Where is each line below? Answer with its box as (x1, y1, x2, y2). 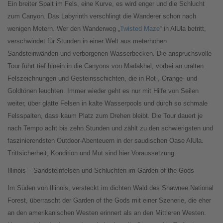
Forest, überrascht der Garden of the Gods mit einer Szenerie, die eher (7, 197, 211, 205)
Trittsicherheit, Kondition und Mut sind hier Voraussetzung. (7, 149, 176, 157)
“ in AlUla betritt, (160, 25, 206, 33)
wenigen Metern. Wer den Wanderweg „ (7, 25, 120, 33)
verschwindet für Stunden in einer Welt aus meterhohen (7, 37, 167, 45)
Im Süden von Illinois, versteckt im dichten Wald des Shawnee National (7, 184, 214, 192)
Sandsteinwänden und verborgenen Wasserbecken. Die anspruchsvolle (7, 50, 212, 58)
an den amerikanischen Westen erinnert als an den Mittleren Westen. (7, 209, 206, 217)
